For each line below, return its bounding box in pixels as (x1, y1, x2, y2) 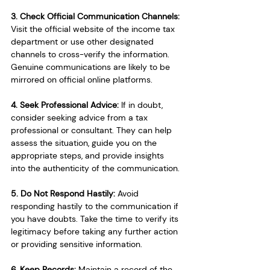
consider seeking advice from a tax (11, 111, 150, 123)
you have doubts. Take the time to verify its (11, 213, 181, 224)
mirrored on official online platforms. (11, 74, 152, 85)
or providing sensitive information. (11, 238, 142, 250)
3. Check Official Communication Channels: (11, 10, 180, 22)
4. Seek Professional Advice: (11, 99, 121, 110)
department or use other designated (11, 36, 156, 47)
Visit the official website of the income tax (11, 23, 177, 34)
